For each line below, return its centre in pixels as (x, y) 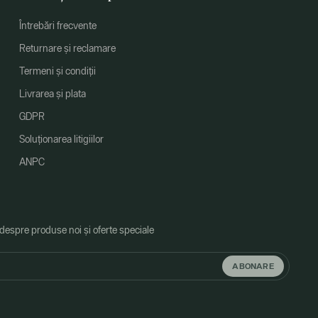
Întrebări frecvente (57, 26)
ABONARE (253, 266)
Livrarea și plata (52, 94)
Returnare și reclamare (67, 48)
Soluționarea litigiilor (61, 139)
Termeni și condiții (57, 71)
